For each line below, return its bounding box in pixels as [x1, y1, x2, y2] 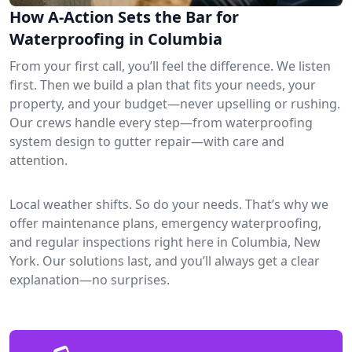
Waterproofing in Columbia [9, 27, 222, 49]
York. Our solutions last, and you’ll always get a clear [9, 251, 320, 269]
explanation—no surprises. [9, 270, 170, 288]
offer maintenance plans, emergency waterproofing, [9, 214, 321, 232]
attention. [9, 151, 68, 169]
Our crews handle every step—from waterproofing [9, 113, 313, 131]
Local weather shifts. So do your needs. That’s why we [9, 195, 328, 213]
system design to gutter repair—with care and [9, 132, 284, 150]
